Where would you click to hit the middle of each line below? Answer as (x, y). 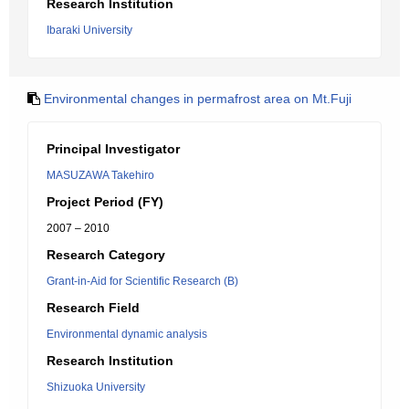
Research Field (93, 308)
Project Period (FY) (105, 202)
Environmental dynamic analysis (127, 334)
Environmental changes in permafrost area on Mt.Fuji (198, 99)
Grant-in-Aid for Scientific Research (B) (142, 281)
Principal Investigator (113, 149)
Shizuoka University (96, 387)
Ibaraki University (89, 30)
